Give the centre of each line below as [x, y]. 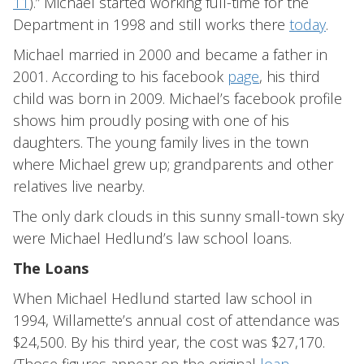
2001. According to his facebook [120, 76]
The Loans [51, 268]
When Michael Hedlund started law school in [162, 298]
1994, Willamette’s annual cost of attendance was [176, 320]
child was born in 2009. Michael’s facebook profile [178, 98]
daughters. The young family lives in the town [161, 142]
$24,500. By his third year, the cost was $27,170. [169, 342]
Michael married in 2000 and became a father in [170, 54]
